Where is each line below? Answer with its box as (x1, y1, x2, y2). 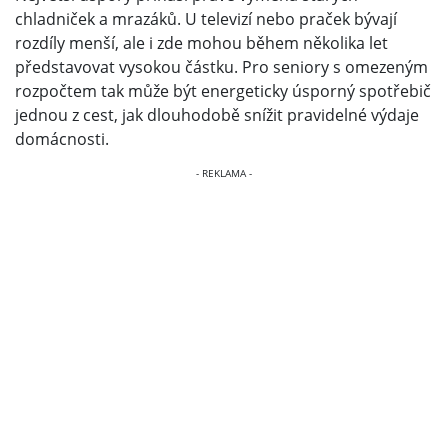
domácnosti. (15, 127, 109, 150)
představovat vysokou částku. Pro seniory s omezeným (15, 55, 428, 78)
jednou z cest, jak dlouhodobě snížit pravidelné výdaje (15, 103, 419, 126)
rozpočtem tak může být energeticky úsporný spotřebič (15, 79, 431, 102)
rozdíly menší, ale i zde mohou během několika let (15, 31, 388, 54)
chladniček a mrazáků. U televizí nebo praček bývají (15, 7, 397, 30)
